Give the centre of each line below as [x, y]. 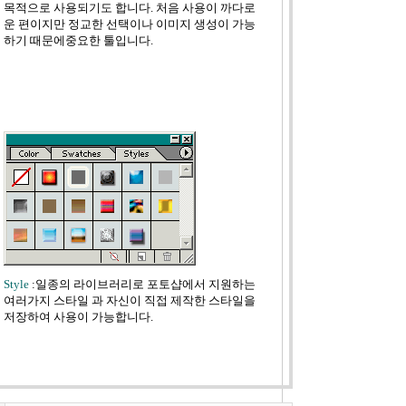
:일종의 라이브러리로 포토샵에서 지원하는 [142, 284]
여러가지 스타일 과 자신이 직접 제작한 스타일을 [129, 300]
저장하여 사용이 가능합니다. [78, 317]
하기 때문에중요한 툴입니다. [78, 40]
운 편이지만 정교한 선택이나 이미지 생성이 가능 [129, 24]
